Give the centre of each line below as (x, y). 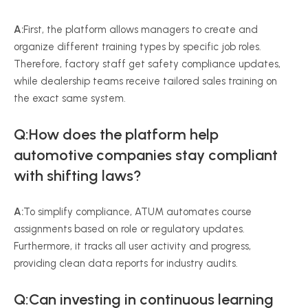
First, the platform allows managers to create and (141, 30)
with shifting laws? (78, 176)
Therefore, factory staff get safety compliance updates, (147, 64)
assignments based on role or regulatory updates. (129, 229)
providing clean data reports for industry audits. (126, 263)
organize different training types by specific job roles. (137, 47)
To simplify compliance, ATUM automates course (137, 212)
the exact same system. (70, 98)
